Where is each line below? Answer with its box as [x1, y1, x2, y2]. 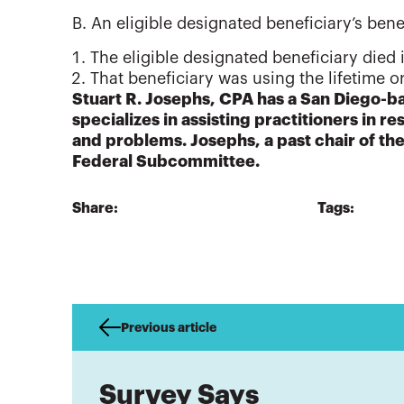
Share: [72, 201, 118, 216]
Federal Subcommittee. [72, 153, 260, 170]
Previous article [121, 321, 217, 335]
